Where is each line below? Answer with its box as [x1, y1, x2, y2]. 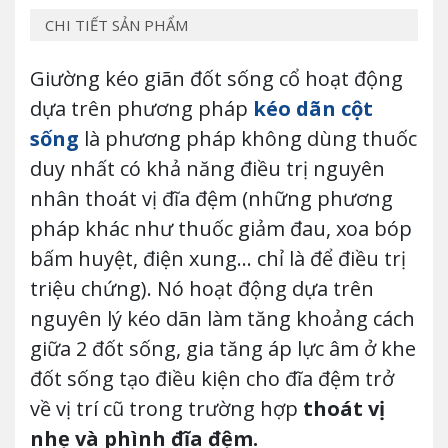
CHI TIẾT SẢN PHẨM [45, 15, 188, 36]
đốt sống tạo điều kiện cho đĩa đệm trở [30, 365, 394, 393]
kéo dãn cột [253, 95, 373, 123]
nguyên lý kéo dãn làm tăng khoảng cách [30, 305, 415, 333]
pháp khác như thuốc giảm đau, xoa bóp [30, 215, 412, 243]
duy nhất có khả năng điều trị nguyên [30, 155, 385, 183]
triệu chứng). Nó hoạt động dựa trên [30, 275, 374, 303]
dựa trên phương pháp [30, 95, 253, 123]
